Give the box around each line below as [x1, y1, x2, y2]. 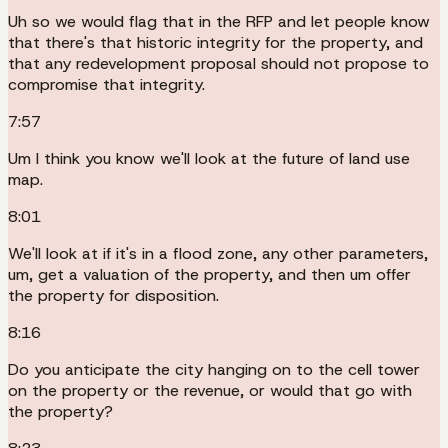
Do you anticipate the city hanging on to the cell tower [8, 358, 420, 380]
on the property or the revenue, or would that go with [8, 379, 412, 401]
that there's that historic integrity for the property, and [8, 31, 423, 53]
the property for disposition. [8, 284, 219, 306]
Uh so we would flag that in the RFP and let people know [8, 10, 430, 32]
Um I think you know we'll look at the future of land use [8, 147, 410, 169]
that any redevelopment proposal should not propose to [8, 52, 429, 74]
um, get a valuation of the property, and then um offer [8, 263, 411, 285]
